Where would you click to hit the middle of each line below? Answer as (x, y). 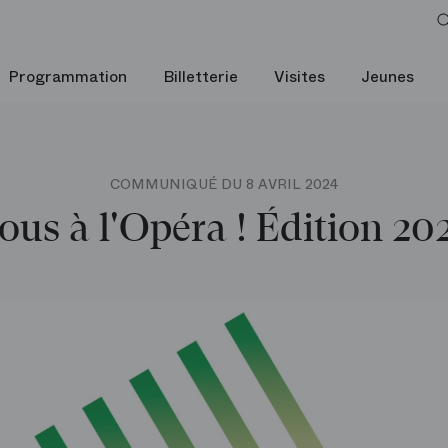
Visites (299, 76)
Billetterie (200, 76)
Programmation (67, 76)
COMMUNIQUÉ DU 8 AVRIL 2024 (224, 184)
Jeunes (387, 76)
